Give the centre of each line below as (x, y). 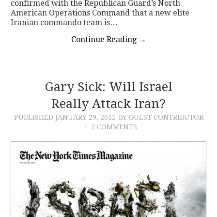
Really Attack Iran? (108, 103)
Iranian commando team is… (64, 22)
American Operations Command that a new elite (100, 13)
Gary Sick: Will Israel (108, 86)
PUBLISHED (34, 117)
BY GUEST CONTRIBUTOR (161, 117)
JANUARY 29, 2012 (85, 117)
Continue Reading (105, 39)
